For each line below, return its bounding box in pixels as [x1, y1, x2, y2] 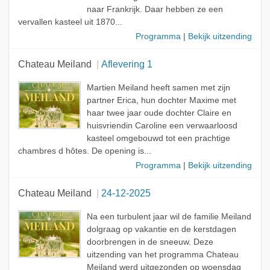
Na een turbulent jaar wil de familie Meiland [86, 212, 251, 221]
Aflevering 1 [101, 58, 152, 69]
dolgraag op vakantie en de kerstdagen [86, 224, 236, 234]
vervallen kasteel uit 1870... [17, 17, 122, 27]
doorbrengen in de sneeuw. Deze [86, 237, 213, 246]
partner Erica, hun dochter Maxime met [86, 95, 236, 105]
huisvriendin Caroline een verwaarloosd [86, 121, 237, 130]
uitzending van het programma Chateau [86, 250, 239, 259]
